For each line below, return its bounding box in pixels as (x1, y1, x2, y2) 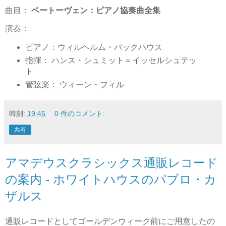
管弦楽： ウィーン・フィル (25, 80, 124, 89)
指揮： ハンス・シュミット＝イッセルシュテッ (25, 55, 197, 65)
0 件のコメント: (54, 109, 105, 118)
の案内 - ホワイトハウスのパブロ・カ (5, 172, 216, 186)
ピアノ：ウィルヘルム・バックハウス (25, 42, 162, 51)
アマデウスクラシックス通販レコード (5, 155, 218, 169)
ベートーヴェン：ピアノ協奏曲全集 (31, 6, 160, 15)
